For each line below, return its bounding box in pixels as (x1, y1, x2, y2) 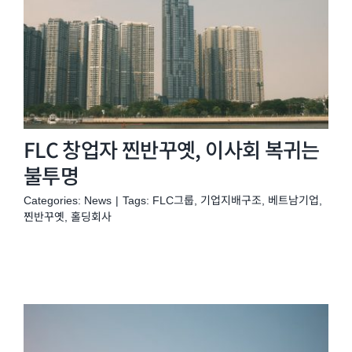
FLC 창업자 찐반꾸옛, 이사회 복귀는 (23, 134, 320, 164)
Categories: (23, 194, 84, 207)
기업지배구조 (200, 194, 262, 207)
